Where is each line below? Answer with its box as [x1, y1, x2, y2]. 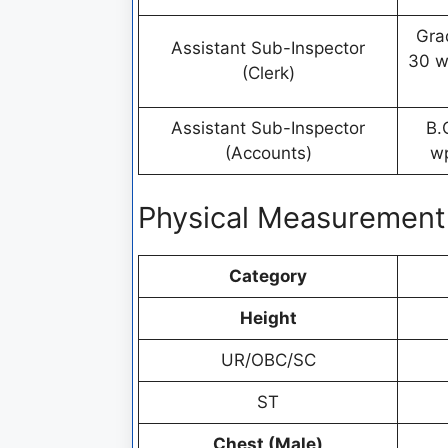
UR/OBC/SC [220, 349, 316, 370]
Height [239, 307, 297, 328]
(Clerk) [241, 63, 295, 83]
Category [229, 265, 307, 286]
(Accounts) [224, 143, 312, 163]
